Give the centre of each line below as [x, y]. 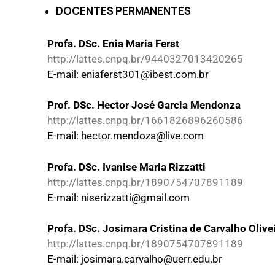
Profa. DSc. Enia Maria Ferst [113, 43]
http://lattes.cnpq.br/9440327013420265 [145, 59]
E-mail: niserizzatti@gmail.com [118, 197]
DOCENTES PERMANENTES [123, 11]
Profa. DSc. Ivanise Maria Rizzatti [126, 167]
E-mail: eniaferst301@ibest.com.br [128, 74]
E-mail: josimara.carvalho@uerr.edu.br [135, 259]
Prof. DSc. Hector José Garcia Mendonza [144, 105]
